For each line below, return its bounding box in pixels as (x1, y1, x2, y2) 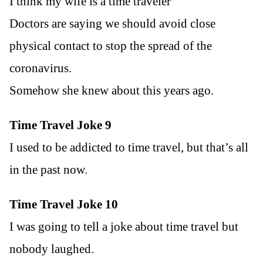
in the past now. (9, 162, 87, 177)
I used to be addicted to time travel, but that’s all (9, 140, 248, 154)
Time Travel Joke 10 (9, 197, 118, 211)
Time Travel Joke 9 (9, 117, 112, 132)
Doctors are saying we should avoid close (9, 16, 215, 31)
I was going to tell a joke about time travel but (9, 219, 238, 234)
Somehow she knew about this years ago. (9, 83, 214, 97)
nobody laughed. (9, 241, 94, 256)
